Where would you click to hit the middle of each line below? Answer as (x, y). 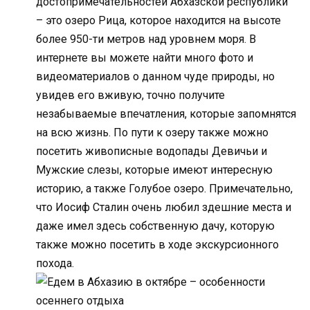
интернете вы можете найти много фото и (145, 57)
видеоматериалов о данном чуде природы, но (155, 76)
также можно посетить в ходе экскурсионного (157, 244)
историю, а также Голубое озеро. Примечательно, (164, 188)
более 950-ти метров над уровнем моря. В (146, 39)
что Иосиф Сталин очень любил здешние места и (164, 207)
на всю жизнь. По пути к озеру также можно (152, 132)
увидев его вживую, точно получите (130, 95)
